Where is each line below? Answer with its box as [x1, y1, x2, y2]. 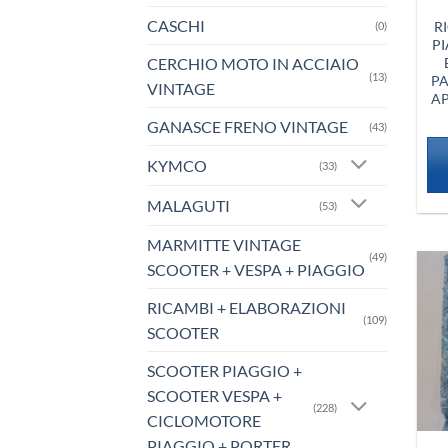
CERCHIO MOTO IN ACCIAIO [147, 54, 359, 74]
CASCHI [147, 16, 205, 36]
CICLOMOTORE [147, 410, 261, 430]
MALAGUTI [147, 195, 230, 215]
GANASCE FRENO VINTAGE [147, 117, 348, 137]
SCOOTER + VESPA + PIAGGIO [147, 259, 365, 279]
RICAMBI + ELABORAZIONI [147, 297, 346, 317]
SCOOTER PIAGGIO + [147, 360, 302, 380]
